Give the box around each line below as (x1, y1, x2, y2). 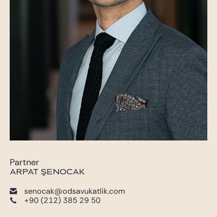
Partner (10, 156, 39, 169)
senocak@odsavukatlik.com (24, 186, 125, 197)
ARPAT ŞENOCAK (10, 168, 85, 176)
